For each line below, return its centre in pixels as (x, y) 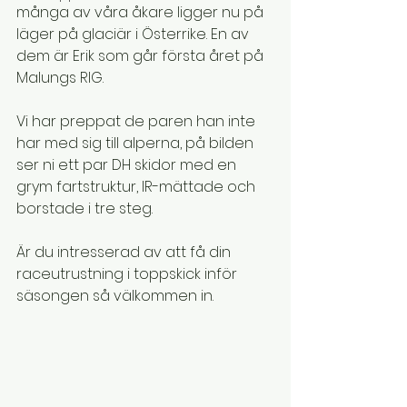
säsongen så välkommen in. (115, 296)
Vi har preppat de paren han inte (138, 121)
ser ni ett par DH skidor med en (128, 165)
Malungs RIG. (60, 78)
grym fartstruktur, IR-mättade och (138, 187)
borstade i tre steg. (84, 208)
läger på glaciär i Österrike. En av (134, 34)
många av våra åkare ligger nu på (142, 12)
